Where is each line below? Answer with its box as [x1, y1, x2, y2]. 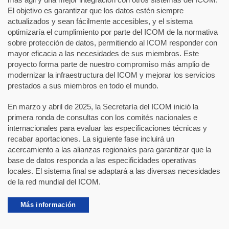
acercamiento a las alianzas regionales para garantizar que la [8, 145, 211, 154]
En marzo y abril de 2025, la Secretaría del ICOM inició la [8, 102, 198, 111]
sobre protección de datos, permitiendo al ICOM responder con [8, 38, 217, 48]
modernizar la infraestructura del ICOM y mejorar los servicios [8, 71, 215, 80]
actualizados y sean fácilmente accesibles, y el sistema [8, 17, 193, 26]
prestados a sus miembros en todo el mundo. [8, 81, 161, 90]
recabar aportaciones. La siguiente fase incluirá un [8, 134, 174, 144]
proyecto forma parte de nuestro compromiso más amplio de [8, 60, 210, 69]
